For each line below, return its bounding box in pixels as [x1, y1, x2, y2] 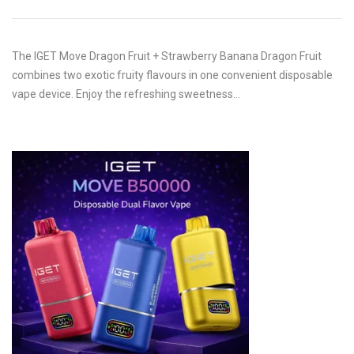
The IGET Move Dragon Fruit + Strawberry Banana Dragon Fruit [12, 50, 322, 62]
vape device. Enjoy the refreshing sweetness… [12, 88, 240, 100]
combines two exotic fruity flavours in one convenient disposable [12, 69, 333, 81]
